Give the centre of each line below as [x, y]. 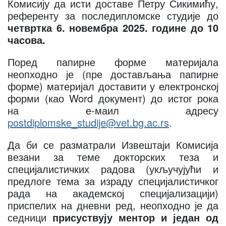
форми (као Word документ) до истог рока [113, 98]
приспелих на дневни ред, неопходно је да [113, 205]
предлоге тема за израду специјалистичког [113, 181]
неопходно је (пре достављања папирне [113, 74]
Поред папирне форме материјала [113, 62]
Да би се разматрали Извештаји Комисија [113, 145]
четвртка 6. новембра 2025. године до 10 [113, 27]
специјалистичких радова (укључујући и [113, 169]
